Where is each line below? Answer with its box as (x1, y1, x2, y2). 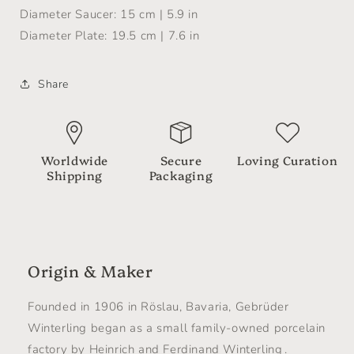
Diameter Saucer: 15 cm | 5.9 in (20, 6, 198, 22)
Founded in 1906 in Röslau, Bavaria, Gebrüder (28, 299, 289, 314)
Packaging (149, 167, 213, 183)
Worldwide (40, 152, 109, 168)
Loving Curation (237, 152, 338, 168)
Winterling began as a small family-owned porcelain (28, 320, 326, 336)
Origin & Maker (28, 259, 153, 281)
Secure (160, 152, 202, 168)
